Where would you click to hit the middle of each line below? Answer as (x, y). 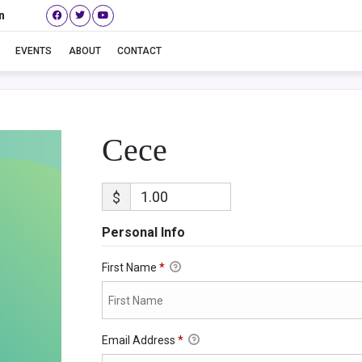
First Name (130, 267)
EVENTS (33, 51)
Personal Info (143, 232)
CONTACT (140, 51)
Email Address (139, 341)
